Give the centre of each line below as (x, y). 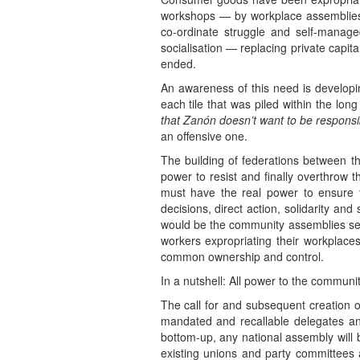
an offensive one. (204, 136)
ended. (178, 64)
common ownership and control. (242, 257)
